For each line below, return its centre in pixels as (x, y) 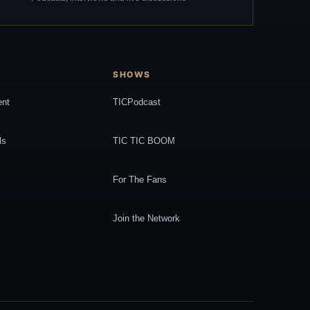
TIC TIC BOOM (144, 140)
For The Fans (140, 179)
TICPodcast (137, 102)
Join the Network (147, 218)
